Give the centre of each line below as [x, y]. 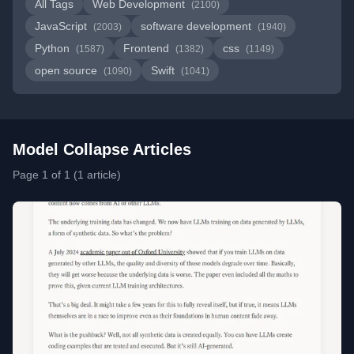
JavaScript [62, 26]
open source [68, 70]
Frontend [148, 48]
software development [198, 26]
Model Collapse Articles [102, 149]
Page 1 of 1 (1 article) [67, 175]
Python [54, 48]
